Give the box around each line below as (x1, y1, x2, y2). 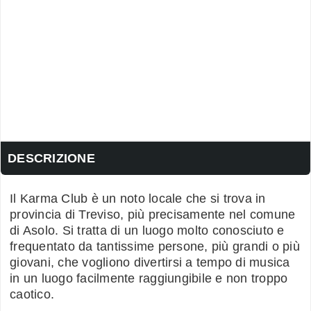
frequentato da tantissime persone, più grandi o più (10, 239, 300, 253)
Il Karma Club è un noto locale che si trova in (10, 191, 266, 205)
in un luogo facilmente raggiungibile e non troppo (10, 271, 288, 285)
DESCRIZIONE (8, 151, 95, 165)
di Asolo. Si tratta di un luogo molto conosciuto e (10, 223, 285, 237)
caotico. (10, 287, 54, 301)
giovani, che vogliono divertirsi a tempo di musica (10, 255, 290, 269)
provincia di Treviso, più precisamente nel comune (10, 207, 296, 221)
